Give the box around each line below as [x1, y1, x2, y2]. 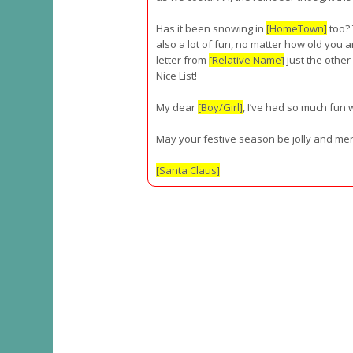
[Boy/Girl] [198, 100, 243, 114]
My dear [156, 100, 198, 114]
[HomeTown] [266, 21, 327, 35]
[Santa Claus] [156, 163, 220, 177]
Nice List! [156, 69, 197, 83]
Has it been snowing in [156, 21, 266, 35]
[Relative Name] [209, 53, 284, 67]
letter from [156, 53, 209, 67]
